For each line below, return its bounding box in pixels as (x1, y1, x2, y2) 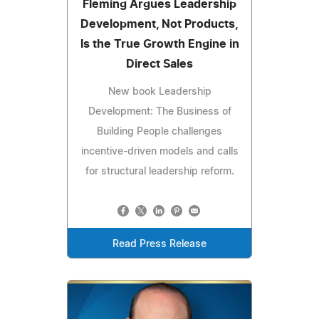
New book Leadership (108, 87, 211, 97)
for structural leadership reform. (85, 167, 234, 177)
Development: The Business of (88, 107, 231, 117)
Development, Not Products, (80, 19, 239, 30)
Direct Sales (126, 58, 193, 70)
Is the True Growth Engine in (80, 38, 239, 50)
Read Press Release (113, 239, 206, 249)
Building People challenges (97, 127, 222, 137)
